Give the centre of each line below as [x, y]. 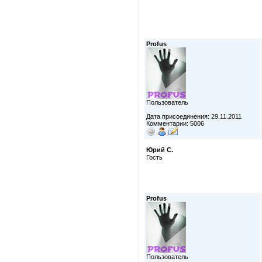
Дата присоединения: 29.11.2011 [194, 116]
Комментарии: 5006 [175, 123]
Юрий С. [160, 150]
